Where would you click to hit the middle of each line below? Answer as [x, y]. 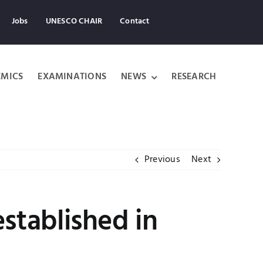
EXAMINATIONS [72, 77]
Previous [162, 159]
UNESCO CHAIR [74, 21]
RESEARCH [194, 77]
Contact [135, 21]
